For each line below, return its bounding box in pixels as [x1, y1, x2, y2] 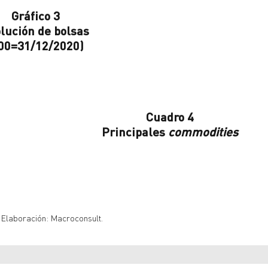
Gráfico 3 [11, 8, 60, 23]
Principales [102, 124, 168, 139]
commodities [168, 124, 238, 139]
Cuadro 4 [146, 109, 194, 124]
